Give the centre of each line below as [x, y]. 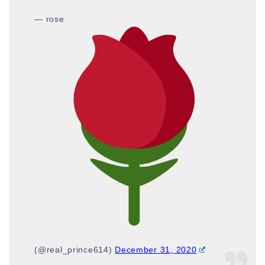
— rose [49, 19]
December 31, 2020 [156, 250]
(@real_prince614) [75, 250]
